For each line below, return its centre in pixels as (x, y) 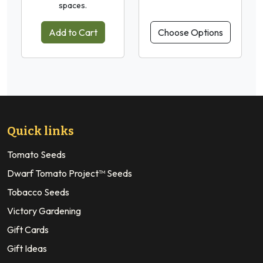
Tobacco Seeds (38, 192)
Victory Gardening (44, 210)
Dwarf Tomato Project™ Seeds (70, 173)
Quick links (41, 131)
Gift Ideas (27, 248)
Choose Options (190, 32)
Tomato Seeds (36, 154)
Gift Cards (28, 229)
